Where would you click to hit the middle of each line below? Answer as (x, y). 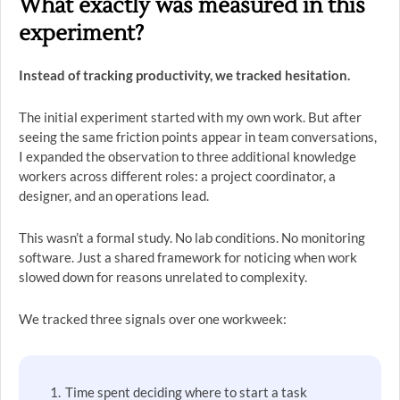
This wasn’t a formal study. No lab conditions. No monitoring (192, 237)
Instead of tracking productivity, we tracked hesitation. (184, 75)
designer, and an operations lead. (114, 196)
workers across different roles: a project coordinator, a (177, 176)
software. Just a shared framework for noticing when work (188, 257)
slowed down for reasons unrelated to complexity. (163, 277)
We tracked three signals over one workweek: (153, 319)
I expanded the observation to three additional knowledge (187, 156)
